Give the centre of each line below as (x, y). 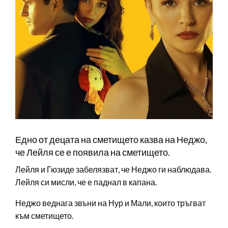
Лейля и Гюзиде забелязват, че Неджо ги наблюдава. (113, 169)
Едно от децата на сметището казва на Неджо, (111, 140)
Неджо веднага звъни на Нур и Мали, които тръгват (110, 203)
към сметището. (44, 216)
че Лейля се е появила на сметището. (93, 152)
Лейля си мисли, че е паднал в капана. (86, 182)
